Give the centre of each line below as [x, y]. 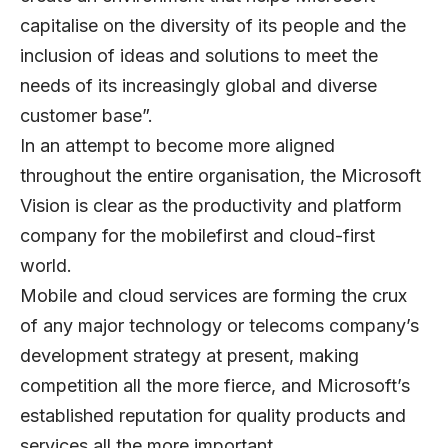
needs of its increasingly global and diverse [198, 85]
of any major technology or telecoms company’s [219, 325]
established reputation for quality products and [213, 415]
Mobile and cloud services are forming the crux [213, 295]
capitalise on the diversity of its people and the [213, 25]
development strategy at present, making [189, 355]
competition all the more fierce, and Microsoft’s [215, 385]
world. [46, 265]
